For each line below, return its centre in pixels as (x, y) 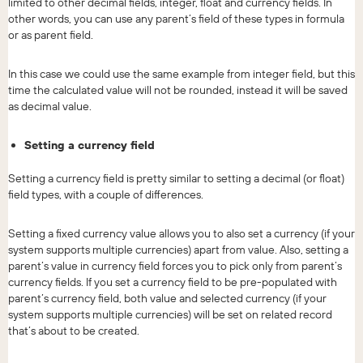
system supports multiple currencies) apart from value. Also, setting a (178, 249)
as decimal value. (50, 106)
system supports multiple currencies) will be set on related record (170, 314)
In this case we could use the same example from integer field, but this (181, 73)
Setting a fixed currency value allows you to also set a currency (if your (181, 233)
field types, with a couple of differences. (106, 194)
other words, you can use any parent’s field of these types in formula (176, 18)
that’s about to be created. (74, 330)
